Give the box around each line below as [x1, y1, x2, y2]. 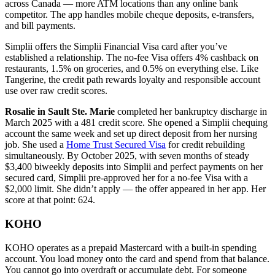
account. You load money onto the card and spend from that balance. [5, 253, 269, 264]
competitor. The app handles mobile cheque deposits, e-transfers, [5, 9, 254, 20]
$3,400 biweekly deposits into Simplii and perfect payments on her [5, 161, 263, 172]
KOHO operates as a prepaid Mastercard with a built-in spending [5, 242, 257, 253]
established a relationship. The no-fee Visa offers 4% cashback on [5, 52, 258, 63]
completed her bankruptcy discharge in [115, 106, 267, 117]
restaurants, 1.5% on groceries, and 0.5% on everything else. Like [5, 63, 258, 74]
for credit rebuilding [166, 139, 245, 150]
